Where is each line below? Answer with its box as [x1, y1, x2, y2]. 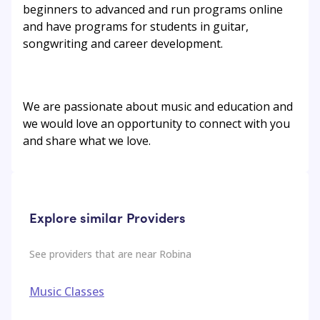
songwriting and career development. [23, 36, 223, 52]
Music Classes [29, 284, 104, 300]
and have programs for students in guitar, [23, 19, 249, 35]
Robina [159, 247, 191, 261]
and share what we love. [23, 133, 151, 149]
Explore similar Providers [29, 207, 186, 226]
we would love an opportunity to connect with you [23, 116, 290, 132]
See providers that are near [29, 247, 159, 261]
